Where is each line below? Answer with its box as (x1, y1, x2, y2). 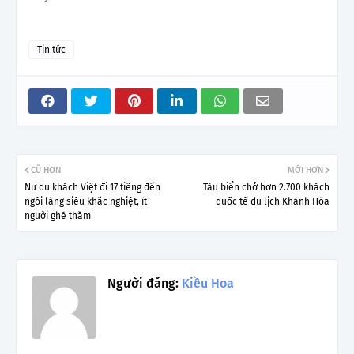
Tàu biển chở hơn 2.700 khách (203, 182, 330, 194)
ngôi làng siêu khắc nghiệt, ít (24, 196, 147, 208)
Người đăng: (107, 276, 179, 292)
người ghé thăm (24, 210, 91, 222)
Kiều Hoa (179, 276, 234, 292)
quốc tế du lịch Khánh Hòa (216, 196, 330, 208)
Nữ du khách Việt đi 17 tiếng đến (24, 182, 160, 194)
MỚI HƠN (288, 165, 323, 176)
